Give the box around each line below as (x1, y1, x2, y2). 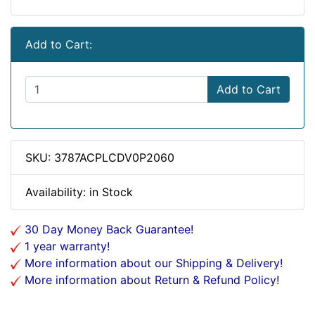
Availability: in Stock (25, 185, 133, 199)
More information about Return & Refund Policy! (21, 273, 279, 287)
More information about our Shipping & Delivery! (21, 256, 283, 270)
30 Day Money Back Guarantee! (21, 222, 193, 236)
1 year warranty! (21, 239, 110, 253)
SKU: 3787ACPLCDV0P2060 (25, 150, 174, 165)
